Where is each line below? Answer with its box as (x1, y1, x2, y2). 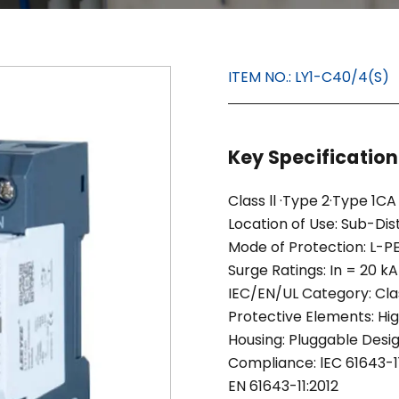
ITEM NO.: (228, 67, 295, 87)
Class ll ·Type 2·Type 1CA (228, 191, 396, 211)
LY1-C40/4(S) (295, 67, 389, 87)
